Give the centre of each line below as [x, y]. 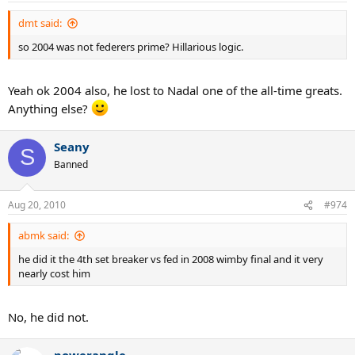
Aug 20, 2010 [37, 205]
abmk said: [44, 236]
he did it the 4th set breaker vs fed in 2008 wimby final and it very [171, 260]
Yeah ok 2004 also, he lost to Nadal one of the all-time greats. [175, 90]
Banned [71, 164]
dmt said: [40, 23]
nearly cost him [54, 274]
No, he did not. [48, 317]
